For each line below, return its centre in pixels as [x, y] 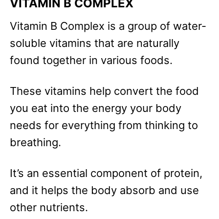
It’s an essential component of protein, [106, 173]
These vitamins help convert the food [104, 91]
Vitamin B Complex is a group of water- [108, 26]
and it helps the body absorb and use [104, 190]
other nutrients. [49, 208]
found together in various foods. [91, 60]
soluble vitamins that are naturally [95, 43]
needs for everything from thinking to [104, 125]
